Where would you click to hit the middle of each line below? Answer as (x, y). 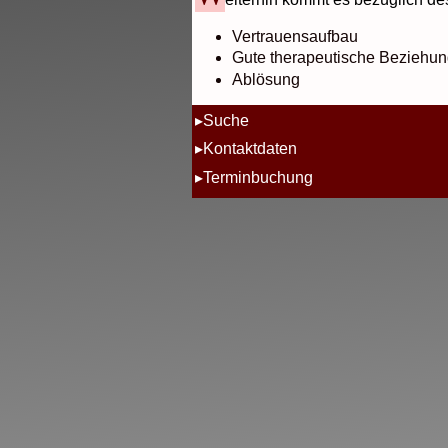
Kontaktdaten (250, 149)
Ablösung (266, 79)
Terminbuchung (258, 177)
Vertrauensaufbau (295, 37)
